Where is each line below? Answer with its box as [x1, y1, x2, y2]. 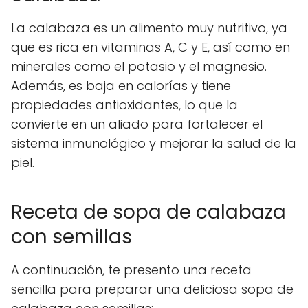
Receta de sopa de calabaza [11, 199, 286, 225]
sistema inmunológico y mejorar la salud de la [11, 135, 296, 152]
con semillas [11, 223, 132, 250]
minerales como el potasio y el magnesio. [11, 58, 267, 75]
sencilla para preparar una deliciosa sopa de [11, 280, 294, 298]
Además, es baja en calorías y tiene [11, 77, 231, 94]
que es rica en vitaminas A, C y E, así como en [11, 38, 290, 56]
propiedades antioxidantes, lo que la [11, 96, 238, 113]
